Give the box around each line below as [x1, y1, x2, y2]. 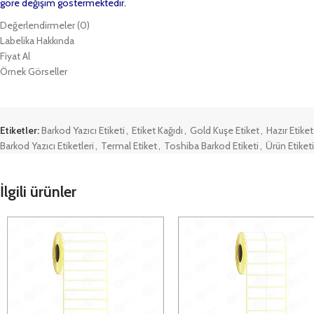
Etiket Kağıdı [132, 124, 183, 137]
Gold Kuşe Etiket [190, 124, 259, 137]
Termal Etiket [101, 139, 157, 152]
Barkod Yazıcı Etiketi [41, 124, 125, 137]
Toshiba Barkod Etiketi [164, 139, 259, 152]
